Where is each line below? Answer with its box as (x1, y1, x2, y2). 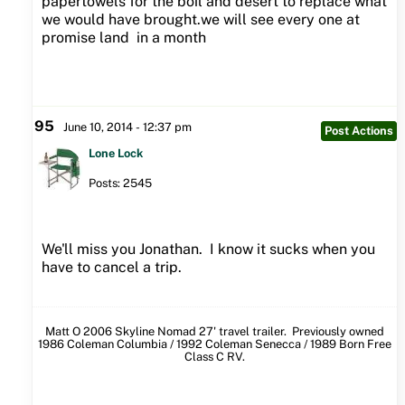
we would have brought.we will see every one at (41, 10, 360, 28)
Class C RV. (184, 349, 245, 363)
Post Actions (324, 123, 393, 137)
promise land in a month (41, 28, 206, 46)
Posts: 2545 (88, 175, 152, 190)
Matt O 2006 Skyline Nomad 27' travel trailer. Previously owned (44, 324, 384, 338)
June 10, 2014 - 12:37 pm (62, 119, 192, 134)
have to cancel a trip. (41, 258, 185, 276)
